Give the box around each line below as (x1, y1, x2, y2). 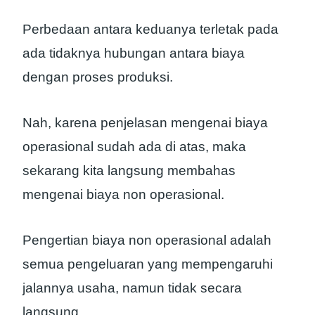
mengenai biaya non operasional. (22, 187, 224, 202)
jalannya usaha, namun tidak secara (22, 280, 242, 295)
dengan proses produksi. (22, 70, 173, 85)
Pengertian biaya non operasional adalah (22, 232, 271, 247)
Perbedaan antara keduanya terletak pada (22, 22, 278, 37)
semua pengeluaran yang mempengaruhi (22, 256, 273, 271)
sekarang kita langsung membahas (22, 163, 236, 179)
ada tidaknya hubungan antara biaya (22, 46, 245, 61)
